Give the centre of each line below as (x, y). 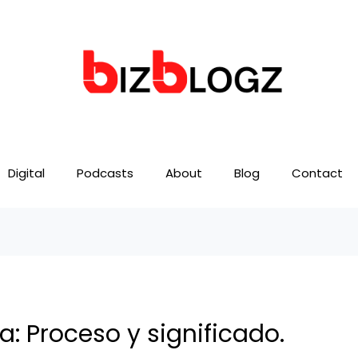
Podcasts (105, 173)
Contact (317, 173)
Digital (26, 173)
